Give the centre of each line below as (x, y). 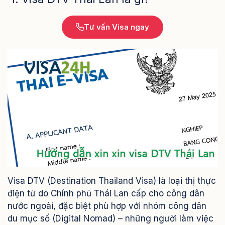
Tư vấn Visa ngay (117, 27)
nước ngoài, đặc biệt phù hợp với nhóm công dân (107, 206)
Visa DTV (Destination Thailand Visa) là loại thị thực (112, 181)
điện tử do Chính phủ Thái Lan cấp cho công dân (106, 194)
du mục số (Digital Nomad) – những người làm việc (110, 219)
